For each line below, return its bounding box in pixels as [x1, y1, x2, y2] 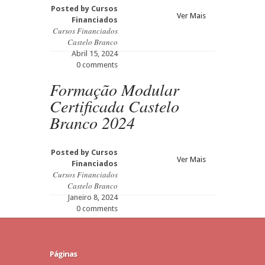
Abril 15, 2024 [72, 49, 118, 58]
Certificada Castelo [50, 95, 179, 117]
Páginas [50, 248, 77, 259]
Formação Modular [50, 78, 179, 101]
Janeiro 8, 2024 [67, 193, 118, 202]
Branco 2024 [50, 111, 135, 134]
